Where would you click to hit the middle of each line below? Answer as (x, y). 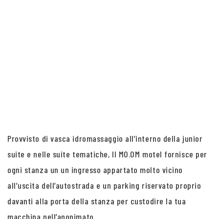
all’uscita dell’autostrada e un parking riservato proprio (104, 185)
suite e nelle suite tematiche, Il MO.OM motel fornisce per (107, 154)
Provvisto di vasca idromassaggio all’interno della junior (105, 138)
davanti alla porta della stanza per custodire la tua (97, 201)
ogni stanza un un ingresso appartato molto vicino (95, 170)
